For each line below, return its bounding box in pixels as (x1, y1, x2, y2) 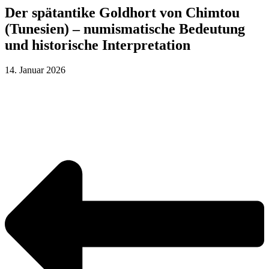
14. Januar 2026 (5, 65, 65, 76)
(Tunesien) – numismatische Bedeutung (5, 20, 245, 37)
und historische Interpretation (5, 37, 190, 53)
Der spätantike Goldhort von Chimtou (5, 4, 240, 20)
